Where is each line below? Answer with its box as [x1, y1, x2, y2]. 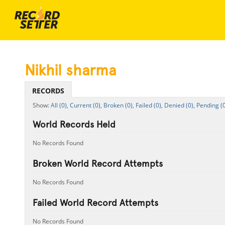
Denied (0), [164, 101, 195, 109]
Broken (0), [103, 101, 134, 109]
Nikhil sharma [24, 61, 117, 79]
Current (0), [69, 101, 102, 109]
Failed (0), [135, 101, 163, 109]
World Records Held [32, 119, 116, 130]
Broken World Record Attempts [32, 158, 163, 169]
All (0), [50, 101, 68, 109]
